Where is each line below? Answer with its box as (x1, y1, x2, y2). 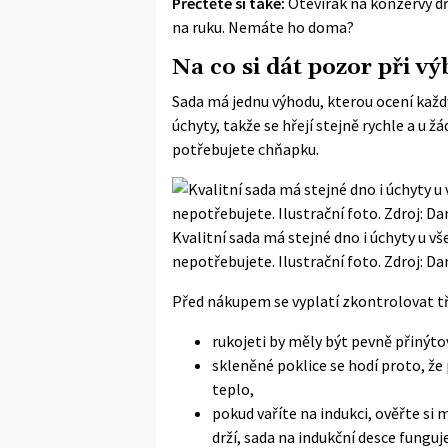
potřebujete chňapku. (172, 138, 319, 159)
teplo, (212, 378, 254, 399)
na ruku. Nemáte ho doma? (172, 16, 354, 37)
